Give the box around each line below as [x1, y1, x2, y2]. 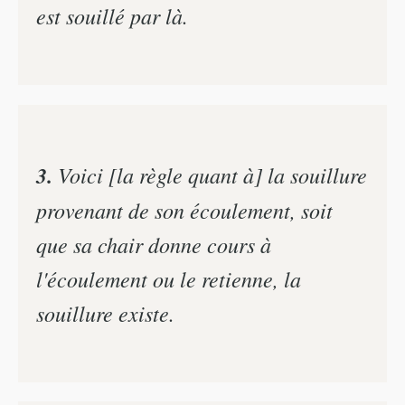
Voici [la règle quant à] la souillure [52, 159, 367, 189]
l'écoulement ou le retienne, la [36, 263, 301, 293]
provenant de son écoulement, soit [36, 194, 333, 224]
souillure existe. [36, 297, 174, 327]
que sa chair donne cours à [36, 229, 271, 259]
